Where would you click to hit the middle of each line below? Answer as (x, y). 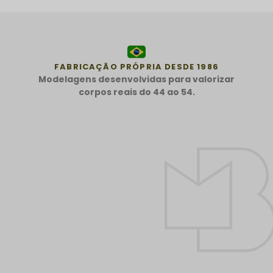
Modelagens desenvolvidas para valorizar (136, 79)
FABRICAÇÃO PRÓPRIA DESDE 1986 (136, 66)
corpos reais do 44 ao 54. (136, 92)
